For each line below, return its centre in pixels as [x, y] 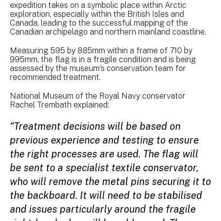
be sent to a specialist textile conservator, [104, 167]
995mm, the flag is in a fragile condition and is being [103, 59]
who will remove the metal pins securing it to [110, 181]
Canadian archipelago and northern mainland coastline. [108, 32]
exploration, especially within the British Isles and [97, 14]
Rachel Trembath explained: [60, 105]
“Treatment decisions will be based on [95, 126]
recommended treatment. [56, 77]
